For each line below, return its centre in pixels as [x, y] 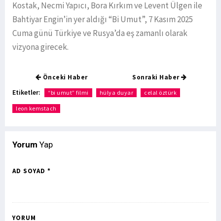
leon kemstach [36, 109]
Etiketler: [26, 92]
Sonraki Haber [157, 77]
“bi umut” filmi [68, 93]
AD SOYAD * [32, 171]
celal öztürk [160, 93]
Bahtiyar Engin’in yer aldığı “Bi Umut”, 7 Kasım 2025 [103, 19]
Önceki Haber [64, 77]
